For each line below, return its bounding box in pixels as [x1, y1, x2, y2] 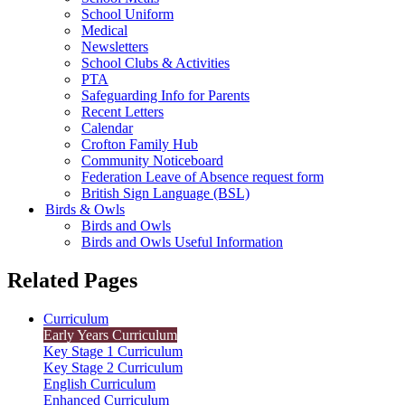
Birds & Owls [45, 201, 125, 217]
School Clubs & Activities [81, 54, 230, 71]
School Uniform [81, 5, 174, 22]
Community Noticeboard [81, 152, 223, 168]
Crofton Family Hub [81, 136, 198, 152]
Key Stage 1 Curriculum [43, 343, 183, 359]
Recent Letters [81, 103, 164, 119]
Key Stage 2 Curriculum [43, 359, 183, 375]
